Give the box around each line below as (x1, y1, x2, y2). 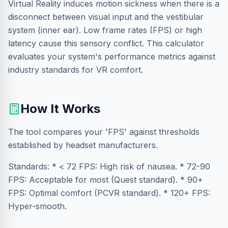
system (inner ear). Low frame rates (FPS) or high (8, 25, 202, 35)
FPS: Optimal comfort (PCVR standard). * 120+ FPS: (8, 188, 210, 198)
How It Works (20, 101, 100, 116)
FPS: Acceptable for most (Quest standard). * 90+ (8, 175, 203, 185)
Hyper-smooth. (8, 201, 67, 211)
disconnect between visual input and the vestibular (8, 12, 204, 22)
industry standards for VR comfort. (8, 65, 143, 75)
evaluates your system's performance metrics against (8, 51, 215, 62)
